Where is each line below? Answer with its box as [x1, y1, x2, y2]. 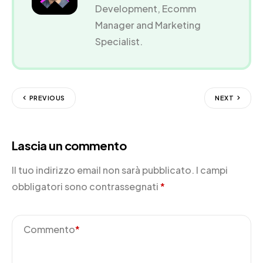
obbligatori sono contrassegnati [12, 180, 160, 193]
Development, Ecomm [95, 2, 196, 15]
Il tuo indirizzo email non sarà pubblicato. [12, 163, 194, 176]
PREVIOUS [29, 94, 65, 102]
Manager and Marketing [95, 18, 201, 31]
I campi [196, 163, 228, 176]
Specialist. [95, 35, 143, 48]
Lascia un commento [12, 137, 127, 153]
